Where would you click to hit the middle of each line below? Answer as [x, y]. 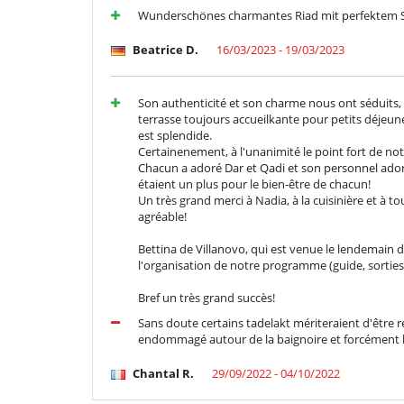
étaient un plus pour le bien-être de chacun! [254, 184]
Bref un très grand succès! [207, 298]
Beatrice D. [164, 50]
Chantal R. [162, 374]
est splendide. [175, 136]
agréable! [162, 217]
